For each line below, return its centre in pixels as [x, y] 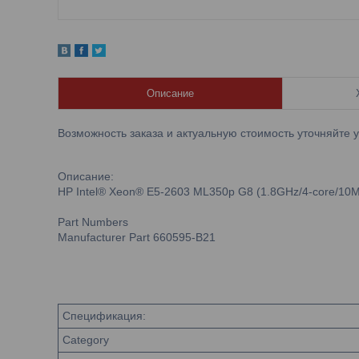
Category [86, 340]
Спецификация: [104, 316]
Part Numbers [93, 222]
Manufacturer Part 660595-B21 [137, 237]
